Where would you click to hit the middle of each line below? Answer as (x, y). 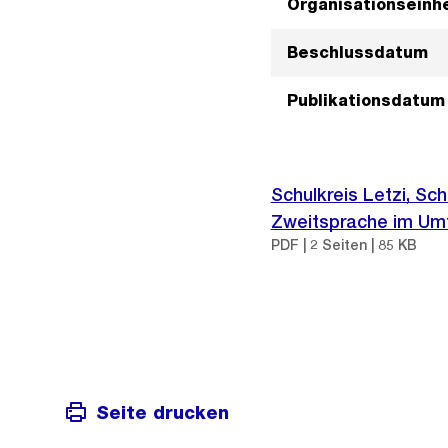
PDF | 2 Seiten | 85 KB (343, 245)
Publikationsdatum (365, 100)
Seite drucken (162, 412)
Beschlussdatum (357, 52)
